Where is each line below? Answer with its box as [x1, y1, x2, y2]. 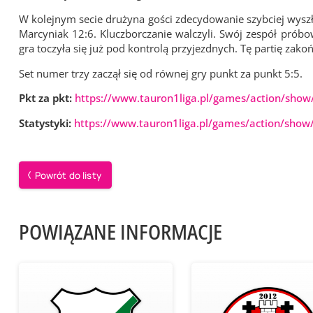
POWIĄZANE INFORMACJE [18, 217, 222, 247]
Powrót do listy [34, 168, 101, 182]
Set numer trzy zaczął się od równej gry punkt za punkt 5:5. [18, 66, 305, 80]
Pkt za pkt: [18, 91, 75, 105]
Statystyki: [18, 116, 74, 131]
